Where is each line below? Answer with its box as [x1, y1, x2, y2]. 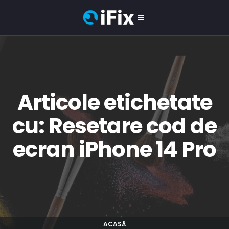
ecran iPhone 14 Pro [13, 134, 216, 165]
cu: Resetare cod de [12, 111, 217, 141]
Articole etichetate [17, 87, 212, 118]
